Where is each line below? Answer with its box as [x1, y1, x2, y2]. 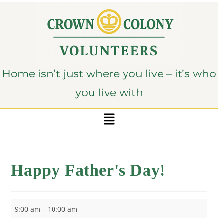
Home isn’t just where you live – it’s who [2, 67, 216, 80]
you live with [75, 86, 143, 99]
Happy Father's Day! [11, 161, 165, 179]
